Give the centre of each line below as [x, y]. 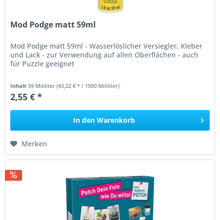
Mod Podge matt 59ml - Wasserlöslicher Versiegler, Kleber [107, 46]
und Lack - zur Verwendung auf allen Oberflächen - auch [105, 55]
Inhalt [19, 85]
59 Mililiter [42, 85]
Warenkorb [116, 120]
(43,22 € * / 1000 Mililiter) [88, 85]
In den [84, 120]
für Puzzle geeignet [42, 63]
